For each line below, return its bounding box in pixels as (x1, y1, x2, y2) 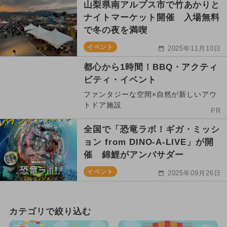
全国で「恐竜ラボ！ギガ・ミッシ (84, 125, 220, 134)
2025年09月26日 (167, 169, 221, 177)
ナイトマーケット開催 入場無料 (84, 13, 220, 22)
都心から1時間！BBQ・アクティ (84, 62, 218, 72)
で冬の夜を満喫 (84, 25, 147, 35)
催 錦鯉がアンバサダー (84, 150, 184, 160)
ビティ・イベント (84, 75, 157, 85)
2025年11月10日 (167, 45, 221, 52)
